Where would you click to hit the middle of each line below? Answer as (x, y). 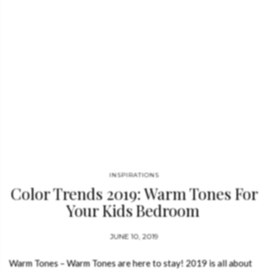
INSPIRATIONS (134, 175)
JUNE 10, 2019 (134, 236)
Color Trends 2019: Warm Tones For (134, 194)
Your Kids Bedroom (134, 210)
